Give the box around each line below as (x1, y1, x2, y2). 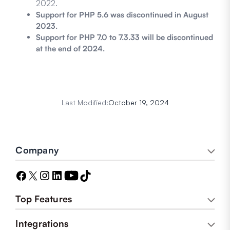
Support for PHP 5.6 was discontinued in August (36, 10, 209, 20)
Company (15, 144, 60, 156)
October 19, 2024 (108, 98, 169, 107)
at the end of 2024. (36, 44, 105, 54)
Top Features (15, 193, 72, 205)
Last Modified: (61, 98, 108, 107)
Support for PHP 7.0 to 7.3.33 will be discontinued (36, 32, 214, 43)
